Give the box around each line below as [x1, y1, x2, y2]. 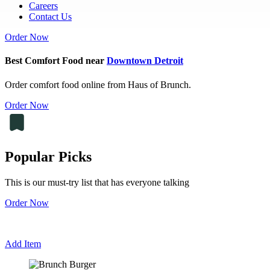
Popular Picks [5, 149, 92, 165]
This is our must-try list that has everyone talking [5, 177, 189, 188]
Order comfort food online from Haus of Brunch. [5, 79, 191, 90]
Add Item [5, 239, 41, 250]
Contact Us [29, 11, 72, 22]
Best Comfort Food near [5, 55, 107, 66]
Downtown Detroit [107, 55, 183, 66]
